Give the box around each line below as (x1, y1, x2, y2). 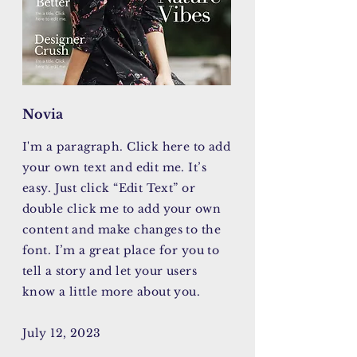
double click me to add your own (22, 202, 222, 216)
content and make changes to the (22, 222, 222, 237)
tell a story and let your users (22, 264, 198, 278)
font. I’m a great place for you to (22, 243, 220, 257)
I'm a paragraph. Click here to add (22, 139, 231, 154)
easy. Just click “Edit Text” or (22, 181, 196, 195)
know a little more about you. (22, 284, 201, 299)
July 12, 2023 (22, 326, 101, 340)
